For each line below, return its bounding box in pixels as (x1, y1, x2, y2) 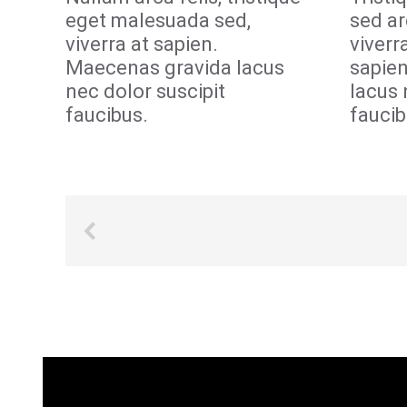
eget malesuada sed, (65, 9, 251, 32)
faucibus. (65, 104, 148, 126)
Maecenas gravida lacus (65, 56, 284, 79)
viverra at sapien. (65, 33, 218, 55)
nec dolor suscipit (65, 80, 225, 103)
